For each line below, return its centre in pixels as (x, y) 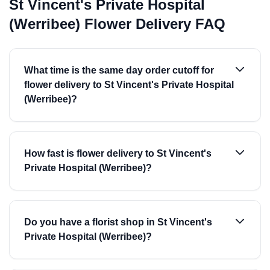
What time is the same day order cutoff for (119, 70)
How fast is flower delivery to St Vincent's (118, 153)
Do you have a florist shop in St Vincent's (118, 222)
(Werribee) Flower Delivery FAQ (117, 24)
